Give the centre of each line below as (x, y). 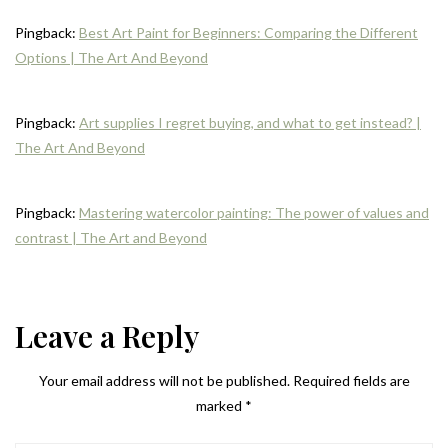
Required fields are (351, 380)
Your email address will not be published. (164, 380)
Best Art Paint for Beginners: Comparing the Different (248, 32)
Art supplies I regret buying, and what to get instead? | (250, 122)
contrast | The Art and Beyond (111, 237)
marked (220, 405)
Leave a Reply (107, 335)
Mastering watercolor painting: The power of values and (254, 212)
